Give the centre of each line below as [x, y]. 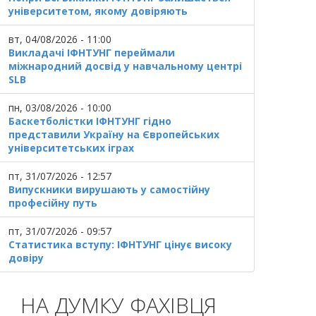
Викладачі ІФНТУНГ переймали [91, 53]
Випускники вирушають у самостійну [109, 189]
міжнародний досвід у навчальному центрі [125, 66]
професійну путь [53, 203]
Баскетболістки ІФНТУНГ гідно [90, 121]
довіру [26, 258]
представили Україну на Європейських [114, 134]
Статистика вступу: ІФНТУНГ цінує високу [120, 244]
